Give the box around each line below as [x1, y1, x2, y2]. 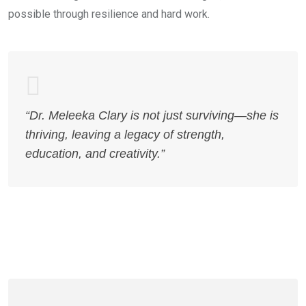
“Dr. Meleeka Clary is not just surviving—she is [25, 109, 279, 122]
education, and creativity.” [25, 147, 165, 161]
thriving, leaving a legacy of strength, [25, 128, 225, 141]
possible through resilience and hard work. [8, 8, 210, 20]
